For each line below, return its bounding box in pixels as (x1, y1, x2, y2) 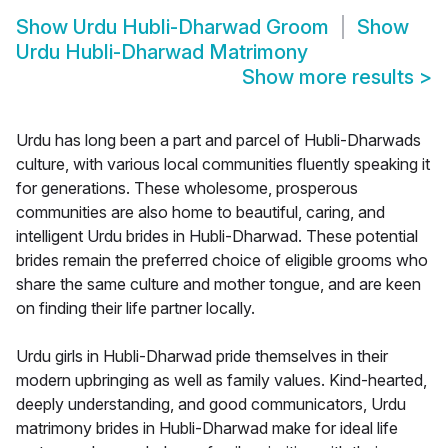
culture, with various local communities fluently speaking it (16, 154, 430, 175)
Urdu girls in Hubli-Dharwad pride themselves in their (16, 346, 388, 367)
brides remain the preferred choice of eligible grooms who (16, 250, 428, 271)
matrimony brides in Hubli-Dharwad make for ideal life (16, 418, 398, 439)
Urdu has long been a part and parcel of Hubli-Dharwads (16, 130, 421, 151)
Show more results (242, 65, 419, 90)
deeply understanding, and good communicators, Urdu (16, 394, 406, 415)
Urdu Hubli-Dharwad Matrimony (16, 40, 308, 65)
